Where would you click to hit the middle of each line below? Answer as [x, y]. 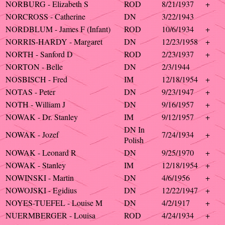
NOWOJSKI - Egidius [41, 190]
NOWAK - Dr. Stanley [42, 117]
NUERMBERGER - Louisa [50, 215]
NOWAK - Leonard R [41, 152]
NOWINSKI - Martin [40, 178]
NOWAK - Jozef [32, 134]
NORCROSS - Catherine [45, 16]
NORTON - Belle [34, 67]
